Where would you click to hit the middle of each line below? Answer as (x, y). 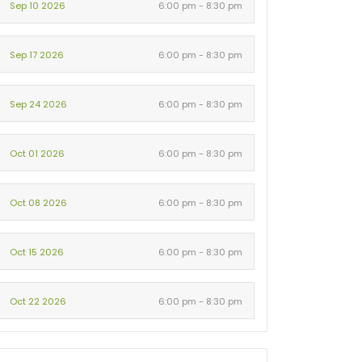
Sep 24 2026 (38, 104)
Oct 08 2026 (38, 203)
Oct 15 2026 (37, 252)
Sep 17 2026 (37, 55)
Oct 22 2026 (38, 301)
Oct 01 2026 (37, 154)
